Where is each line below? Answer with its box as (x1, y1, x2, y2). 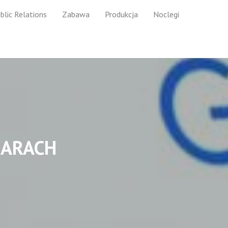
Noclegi (153, 9, 179, 19)
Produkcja (105, 9, 138, 19)
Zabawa (62, 9, 90, 19)
